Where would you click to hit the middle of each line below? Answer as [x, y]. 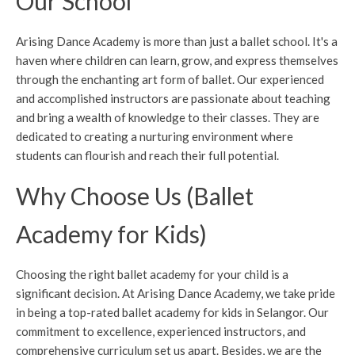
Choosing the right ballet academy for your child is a [152, 274]
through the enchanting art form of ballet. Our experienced [170, 79]
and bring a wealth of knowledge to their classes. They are [168, 117]
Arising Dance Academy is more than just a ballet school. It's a [177, 41]
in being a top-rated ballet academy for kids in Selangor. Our [172, 312]
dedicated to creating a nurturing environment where [155, 136]
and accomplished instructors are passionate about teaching [173, 98]
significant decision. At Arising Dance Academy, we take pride [176, 293]
